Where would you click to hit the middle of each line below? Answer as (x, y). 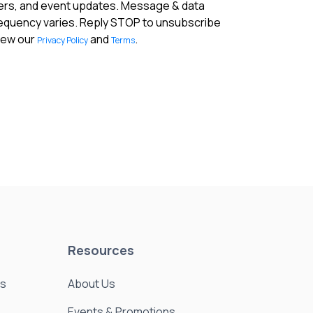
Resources (101, 250)
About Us (92, 284)
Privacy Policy (63, 41)
